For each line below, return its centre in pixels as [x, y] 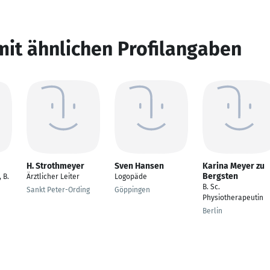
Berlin [212, 211]
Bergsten [220, 176]
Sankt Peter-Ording [58, 190]
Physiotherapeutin [233, 198]
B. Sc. [211, 187]
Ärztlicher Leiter [53, 177]
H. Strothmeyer [55, 166]
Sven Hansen [139, 166]
